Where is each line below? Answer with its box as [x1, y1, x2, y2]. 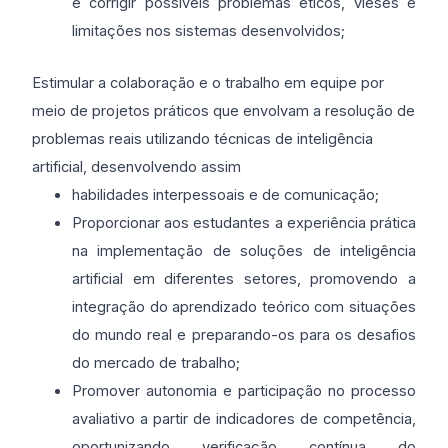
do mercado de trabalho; [72, 354, 240, 372]
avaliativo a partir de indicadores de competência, [72, 410, 416, 428]
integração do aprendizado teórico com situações [72, 298, 416, 316]
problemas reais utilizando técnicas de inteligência [32, 130, 373, 148]
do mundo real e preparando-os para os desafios [72, 326, 416, 344]
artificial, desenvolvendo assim [32, 158, 245, 176]
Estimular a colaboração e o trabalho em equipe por [32, 74, 384, 92]
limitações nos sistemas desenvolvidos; [72, 22, 345, 40]
